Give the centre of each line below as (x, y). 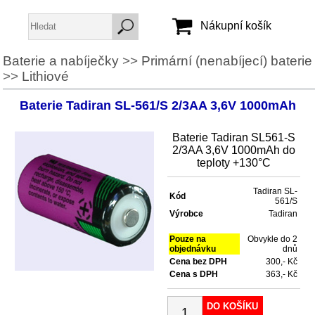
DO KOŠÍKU (233, 306)
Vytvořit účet (160, 147)
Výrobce (186, 214)
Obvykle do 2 (272, 239)
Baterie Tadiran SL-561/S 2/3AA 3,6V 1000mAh (157, 105)
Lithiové (45, 76)
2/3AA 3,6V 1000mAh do (233, 150)
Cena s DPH (193, 275)
